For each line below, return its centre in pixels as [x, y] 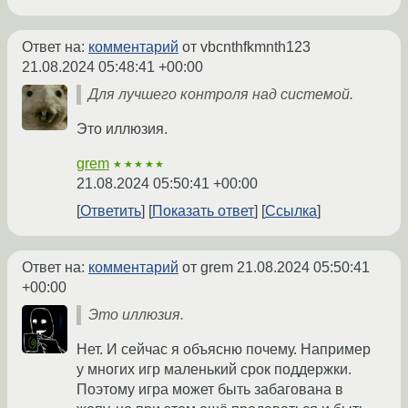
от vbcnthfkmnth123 [245, 46]
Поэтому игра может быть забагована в [210, 389]
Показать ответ [203, 210]
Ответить [111, 210]
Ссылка [291, 210]
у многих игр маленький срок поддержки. [214, 369]
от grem [208, 267]
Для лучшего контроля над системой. [221, 94]
